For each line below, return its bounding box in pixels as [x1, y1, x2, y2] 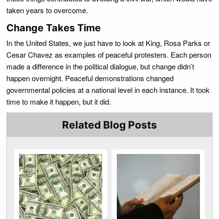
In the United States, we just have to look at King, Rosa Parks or [6, 38, 210, 48]
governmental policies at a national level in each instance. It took [6, 85, 210, 95]
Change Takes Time [6, 22, 101, 34]
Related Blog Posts [62, 119, 157, 131]
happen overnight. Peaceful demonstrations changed [6, 73, 174, 83]
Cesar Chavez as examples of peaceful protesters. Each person [6, 49, 211, 60]
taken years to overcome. [6, 5, 88, 15]
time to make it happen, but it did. [6, 96, 115, 107]
